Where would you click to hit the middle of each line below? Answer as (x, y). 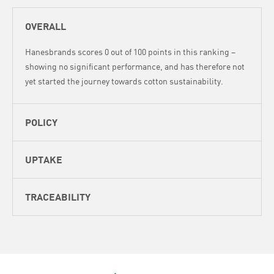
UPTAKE (44, 159)
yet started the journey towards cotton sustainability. (124, 81)
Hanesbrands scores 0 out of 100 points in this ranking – (130, 52)
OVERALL (46, 26)
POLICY (41, 122)
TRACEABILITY (58, 197)
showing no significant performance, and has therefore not (135, 66)
